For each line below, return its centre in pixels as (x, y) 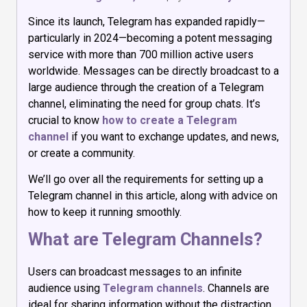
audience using (65, 288)
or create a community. (82, 153)
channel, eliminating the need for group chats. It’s (144, 103)
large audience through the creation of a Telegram (146, 87)
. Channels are (236, 288)
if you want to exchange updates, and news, (174, 136)
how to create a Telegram (170, 120)
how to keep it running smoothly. (105, 212)
